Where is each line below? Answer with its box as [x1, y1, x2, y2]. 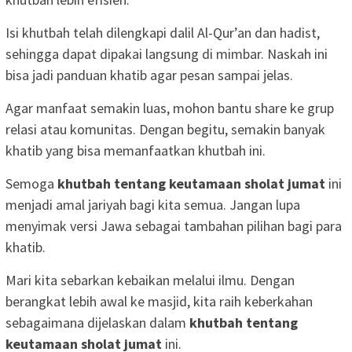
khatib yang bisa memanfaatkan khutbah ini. [5, 141, 266, 160]
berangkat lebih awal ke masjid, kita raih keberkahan [5, 292, 313, 311]
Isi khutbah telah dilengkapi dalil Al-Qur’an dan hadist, [5, 24, 320, 42]
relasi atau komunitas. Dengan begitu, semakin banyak [5, 120, 325, 139]
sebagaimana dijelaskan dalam [5, 313, 189, 332]
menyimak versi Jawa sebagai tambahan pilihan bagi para [5, 217, 342, 236]
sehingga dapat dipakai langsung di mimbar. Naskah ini [5, 45, 328, 64]
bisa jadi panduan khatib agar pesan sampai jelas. [5, 66, 293, 85]
